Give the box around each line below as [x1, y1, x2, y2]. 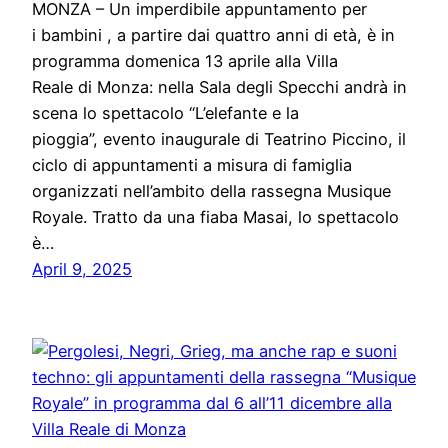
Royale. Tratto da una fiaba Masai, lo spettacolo [32, 207, 399, 228]
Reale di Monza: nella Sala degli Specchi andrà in [32, 77, 407, 98]
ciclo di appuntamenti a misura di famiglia [32, 155, 352, 176]
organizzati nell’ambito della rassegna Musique [32, 181, 391, 202]
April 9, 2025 [32, 259, 132, 280]
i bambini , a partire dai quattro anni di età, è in [32, 25, 395, 46]
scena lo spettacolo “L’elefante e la [32, 103, 299, 124]
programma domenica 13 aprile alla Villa [32, 51, 338, 72]
